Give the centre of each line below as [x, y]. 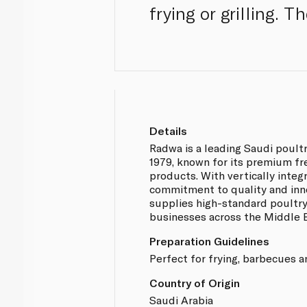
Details [169, 130]
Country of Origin [195, 282]
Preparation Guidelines [210, 241]
